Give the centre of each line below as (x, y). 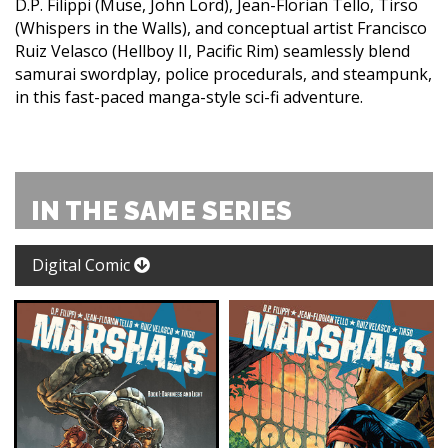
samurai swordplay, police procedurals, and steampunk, (223, 73)
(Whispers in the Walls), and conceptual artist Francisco (221, 27)
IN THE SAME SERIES (161, 210)
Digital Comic (83, 264)
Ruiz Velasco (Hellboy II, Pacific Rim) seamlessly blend (212, 50)
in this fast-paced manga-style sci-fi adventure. (189, 96)
